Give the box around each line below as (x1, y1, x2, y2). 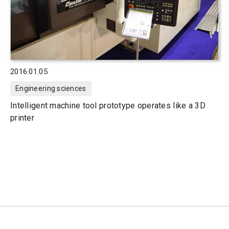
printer (10, 112, 34, 123)
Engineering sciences (15, 84, 86, 93)
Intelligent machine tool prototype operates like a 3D (10, 100, 205, 110)
